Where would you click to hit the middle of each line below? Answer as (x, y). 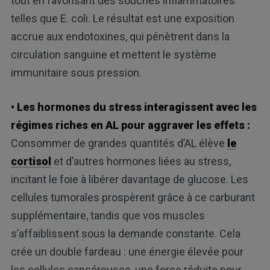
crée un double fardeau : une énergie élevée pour (127, 252)
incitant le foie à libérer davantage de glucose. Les (129, 180)
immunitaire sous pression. (76, 73)
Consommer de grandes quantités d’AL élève (119, 143)
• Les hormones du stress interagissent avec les (133, 107)
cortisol (31, 162)
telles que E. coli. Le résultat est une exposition (122, 19)
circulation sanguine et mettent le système (113, 55)
